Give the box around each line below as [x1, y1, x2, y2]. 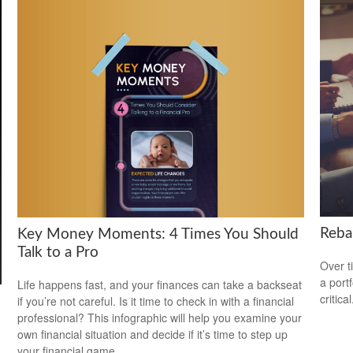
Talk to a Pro [17, 245, 99, 261]
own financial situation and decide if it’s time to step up [17, 326, 288, 343]
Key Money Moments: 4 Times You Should [17, 227, 299, 243]
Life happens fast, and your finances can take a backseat [17, 277, 303, 293]
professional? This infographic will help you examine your [17, 310, 303, 326]
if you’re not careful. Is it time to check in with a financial [17, 293, 295, 310]
